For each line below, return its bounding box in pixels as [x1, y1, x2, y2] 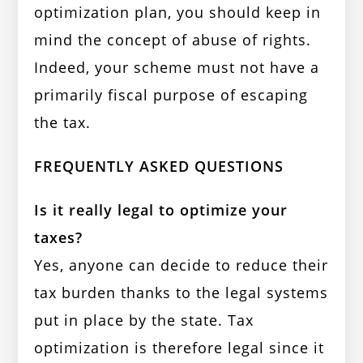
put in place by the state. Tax [34, 310, 254, 331]
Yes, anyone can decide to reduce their [34, 255, 329, 275]
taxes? [34, 228, 83, 248]
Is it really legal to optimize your [34, 200, 288, 220]
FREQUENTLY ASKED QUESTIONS [34, 156, 284, 177]
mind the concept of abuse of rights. [34, 30, 312, 50]
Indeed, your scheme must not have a [34, 58, 320, 78]
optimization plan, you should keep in [34, 2, 322, 23]
